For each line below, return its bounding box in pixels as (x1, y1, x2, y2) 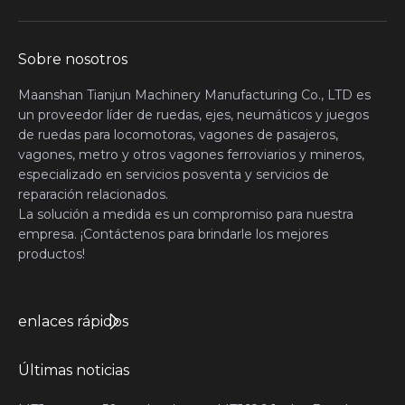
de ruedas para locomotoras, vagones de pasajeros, (18, 127, 338, 143)
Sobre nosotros (18, 51, 127, 68)
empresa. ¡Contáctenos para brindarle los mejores (18, 226, 328, 242)
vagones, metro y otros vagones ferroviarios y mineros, (18, 146, 364, 163)
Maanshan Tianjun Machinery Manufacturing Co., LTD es (18, 87, 371, 103)
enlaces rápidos (18, 313, 128, 330)
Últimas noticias (18, 362, 129, 379)
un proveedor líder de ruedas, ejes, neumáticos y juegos (18, 107, 369, 123)
